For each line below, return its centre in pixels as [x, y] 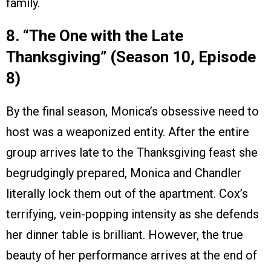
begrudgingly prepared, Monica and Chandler [124, 173]
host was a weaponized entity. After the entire [128, 132]
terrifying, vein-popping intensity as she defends [132, 214]
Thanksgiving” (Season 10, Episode [131, 57]
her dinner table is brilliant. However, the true [125, 235]
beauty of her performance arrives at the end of [132, 256]
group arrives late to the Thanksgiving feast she [132, 153]
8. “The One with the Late [95, 36]
